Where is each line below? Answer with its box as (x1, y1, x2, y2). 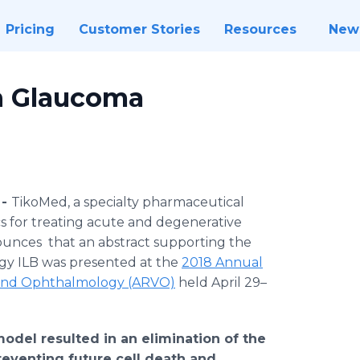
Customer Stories (78, 22, 200, 37)
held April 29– (175, 275, 267, 290)
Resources (223, 22, 297, 37)
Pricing (5, 22, 55, 37)
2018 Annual (182, 255, 263, 270)
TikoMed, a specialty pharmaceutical (11, 194, 244, 210)
